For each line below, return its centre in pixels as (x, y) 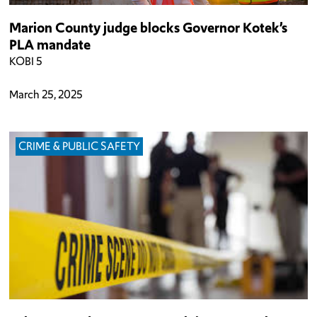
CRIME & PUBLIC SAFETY (80, 146)
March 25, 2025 (46, 94)
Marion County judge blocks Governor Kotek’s (149, 27)
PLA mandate (50, 44)
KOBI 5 (26, 62)
